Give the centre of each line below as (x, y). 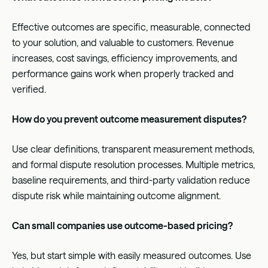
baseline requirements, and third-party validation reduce (131, 179)
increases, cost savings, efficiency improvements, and (125, 57)
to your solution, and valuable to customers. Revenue (123, 42)
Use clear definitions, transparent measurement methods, (133, 148)
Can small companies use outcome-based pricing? (122, 225)
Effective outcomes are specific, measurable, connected (131, 26)
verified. (29, 89)
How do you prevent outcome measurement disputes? (129, 118)
